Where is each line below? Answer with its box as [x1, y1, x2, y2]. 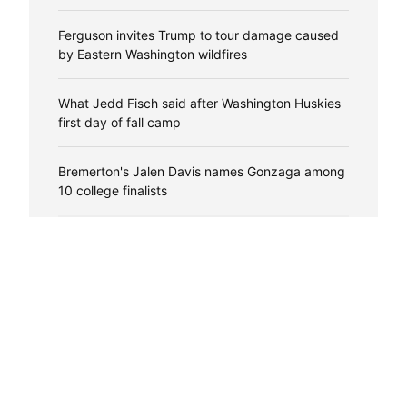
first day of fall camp [58, 114, 181, 130]
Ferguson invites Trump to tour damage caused [58, 26, 339, 43]
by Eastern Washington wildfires [58, 45, 247, 62]
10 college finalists [58, 182, 167, 198]
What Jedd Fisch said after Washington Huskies [58, 94, 341, 111]
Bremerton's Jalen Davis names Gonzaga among [58, 163, 345, 179]
